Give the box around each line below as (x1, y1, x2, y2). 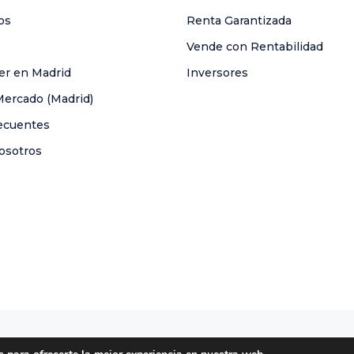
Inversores (186, 65, 248, 80)
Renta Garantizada (186, 13, 292, 28)
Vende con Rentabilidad (186, 39, 323, 54)
